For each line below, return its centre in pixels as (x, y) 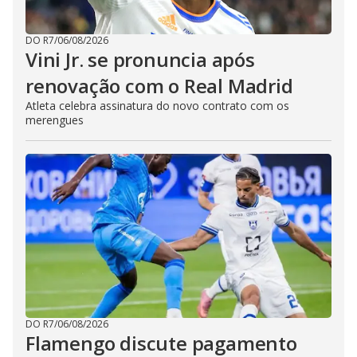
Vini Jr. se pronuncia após (140, 59)
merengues (55, 120)
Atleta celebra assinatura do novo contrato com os (157, 105)
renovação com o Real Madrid (159, 85)
